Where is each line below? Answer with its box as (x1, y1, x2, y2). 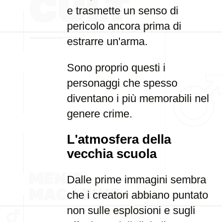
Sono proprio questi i (67, 61, 166, 74)
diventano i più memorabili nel (67, 92, 209, 105)
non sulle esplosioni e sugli (67, 204, 195, 217)
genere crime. (67, 108, 132, 120)
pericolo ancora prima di (67, 20, 181, 32)
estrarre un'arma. (67, 35, 148, 48)
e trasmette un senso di (67, 4, 178, 17)
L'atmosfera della (67, 132, 171, 146)
